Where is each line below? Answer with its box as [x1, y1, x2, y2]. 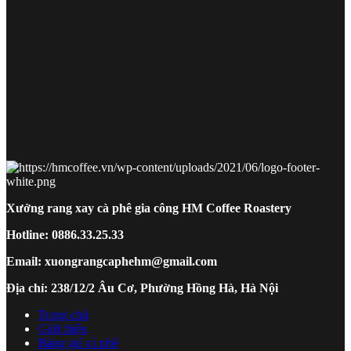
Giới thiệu [38, 322, 87, 336]
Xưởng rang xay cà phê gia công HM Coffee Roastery [6, 201, 291, 215]
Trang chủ [38, 308, 88, 322]
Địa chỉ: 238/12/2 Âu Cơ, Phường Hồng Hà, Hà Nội [6, 281, 278, 295]
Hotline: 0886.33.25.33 [6, 228, 124, 242]
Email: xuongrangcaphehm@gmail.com [6, 255, 217, 269]
